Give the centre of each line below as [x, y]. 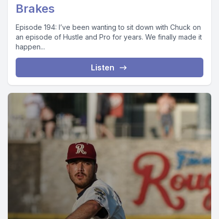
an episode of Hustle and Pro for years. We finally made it [109, 37]
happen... [30, 47]
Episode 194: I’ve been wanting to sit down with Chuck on [108, 27]
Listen [103, 67]
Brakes [35, 9]
